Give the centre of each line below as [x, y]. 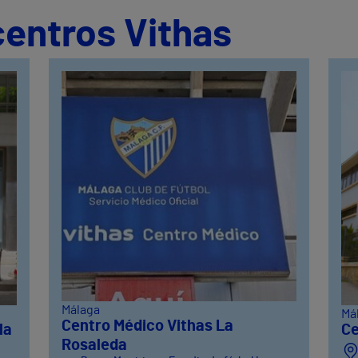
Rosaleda [95, 346]
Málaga [81, 310]
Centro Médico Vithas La [148, 326]
